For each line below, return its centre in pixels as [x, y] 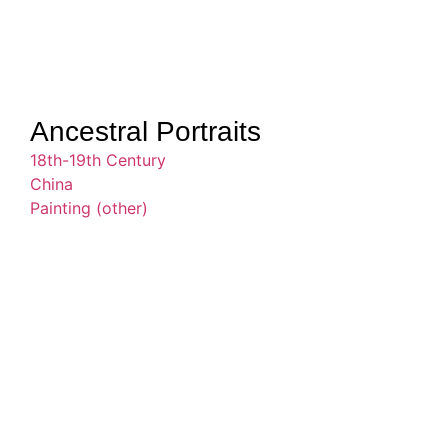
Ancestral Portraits [145, 131]
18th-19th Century [98, 159]
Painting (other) [89, 207]
